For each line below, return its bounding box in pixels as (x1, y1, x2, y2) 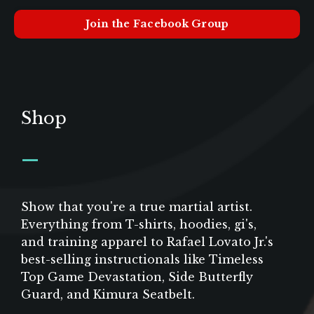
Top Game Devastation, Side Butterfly (21, 270, 253, 285)
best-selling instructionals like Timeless (21, 252, 264, 267)
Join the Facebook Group (85, 18, 229, 31)
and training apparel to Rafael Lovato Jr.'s (21, 235, 273, 250)
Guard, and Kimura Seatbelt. (21, 287, 195, 302)
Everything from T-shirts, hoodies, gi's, (21, 217, 257, 232)
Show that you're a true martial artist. (21, 200, 252, 214)
